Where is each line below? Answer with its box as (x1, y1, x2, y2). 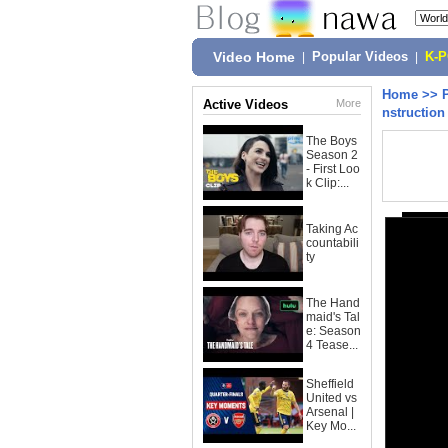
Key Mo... (306, 419, 356, 433)
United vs (306, 391, 357, 405)
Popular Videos (312, 50, 408, 64)
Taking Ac (306, 222, 358, 236)
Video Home (213, 49, 295, 65)
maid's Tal (306, 310, 360, 324)
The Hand (306, 296, 360, 310)
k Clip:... (306, 176, 349, 190)
